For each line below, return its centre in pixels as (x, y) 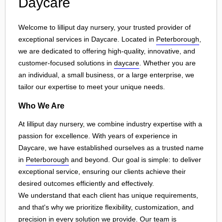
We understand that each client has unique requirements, (108, 195)
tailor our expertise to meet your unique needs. (92, 87)
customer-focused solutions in (66, 63)
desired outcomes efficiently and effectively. (86, 184)
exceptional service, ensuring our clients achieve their (102, 172)
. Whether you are (167, 63)
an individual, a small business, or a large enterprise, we (106, 75)
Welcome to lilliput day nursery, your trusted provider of (105, 27)
